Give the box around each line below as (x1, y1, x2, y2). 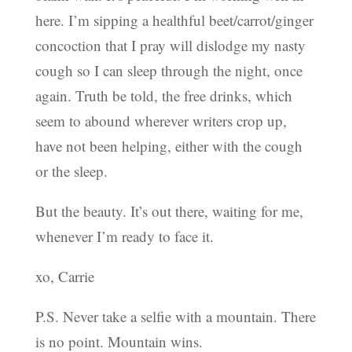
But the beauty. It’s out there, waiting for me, (35, 201, 303, 222)
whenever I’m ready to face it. (35, 226, 214, 247)
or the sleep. (35, 161, 108, 181)
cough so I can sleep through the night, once (35, 60, 302, 81)
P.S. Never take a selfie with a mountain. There (35, 306, 316, 327)
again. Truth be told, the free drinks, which (35, 86, 292, 106)
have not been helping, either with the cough (35, 136, 302, 156)
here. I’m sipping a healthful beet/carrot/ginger (35, 10, 313, 31)
